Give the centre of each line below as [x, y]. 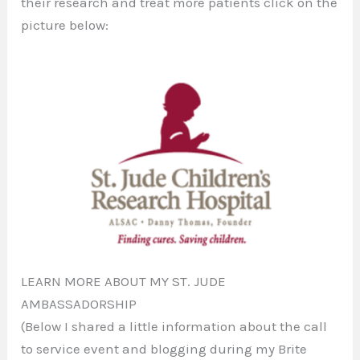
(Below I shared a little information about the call [174, 326]
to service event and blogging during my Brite [164, 348]
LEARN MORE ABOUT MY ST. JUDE [124, 281]
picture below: [65, 25]
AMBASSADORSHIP [79, 303]
